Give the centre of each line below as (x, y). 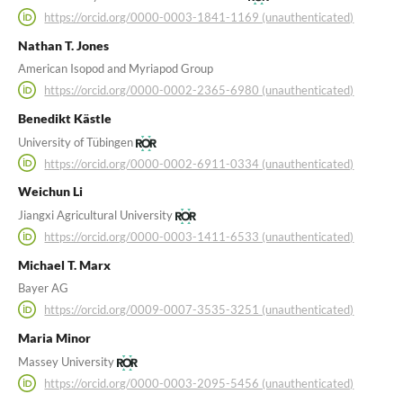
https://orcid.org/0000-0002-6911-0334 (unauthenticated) (199, 163)
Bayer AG (43, 288)
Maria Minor (54, 338)
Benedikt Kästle (64, 118)
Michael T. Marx (64, 264)
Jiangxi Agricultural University (95, 215)
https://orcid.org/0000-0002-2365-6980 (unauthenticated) (199, 90)
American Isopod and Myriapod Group (115, 69)
